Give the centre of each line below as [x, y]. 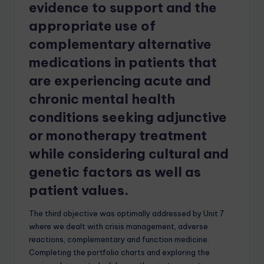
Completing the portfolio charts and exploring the [119, 253]
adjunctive [190, 118]
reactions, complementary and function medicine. [119, 240]
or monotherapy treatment [118, 136]
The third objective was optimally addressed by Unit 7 [126, 214]
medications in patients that [123, 63]
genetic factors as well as [115, 172]
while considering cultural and [129, 154]
